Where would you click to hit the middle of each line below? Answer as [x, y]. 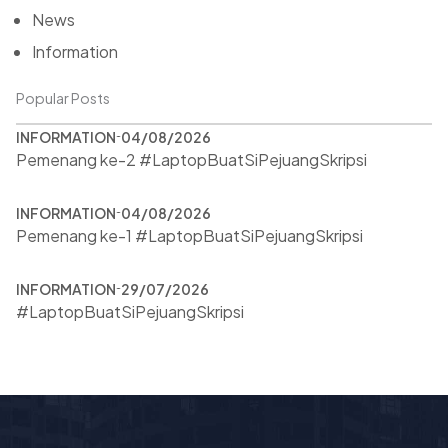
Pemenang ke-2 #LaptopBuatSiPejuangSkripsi [191, 159]
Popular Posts [63, 97]
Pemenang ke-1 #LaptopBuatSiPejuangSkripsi [189, 235]
